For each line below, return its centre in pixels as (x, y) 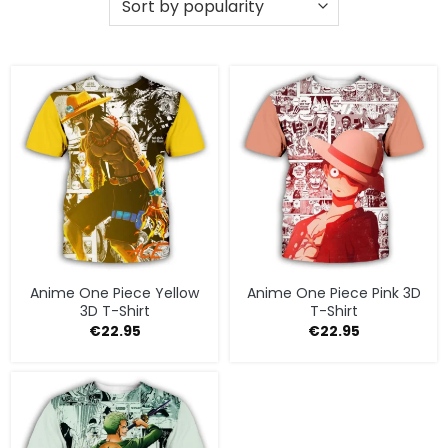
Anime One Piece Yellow (114, 293)
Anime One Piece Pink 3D (333, 293)
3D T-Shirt (114, 311)
